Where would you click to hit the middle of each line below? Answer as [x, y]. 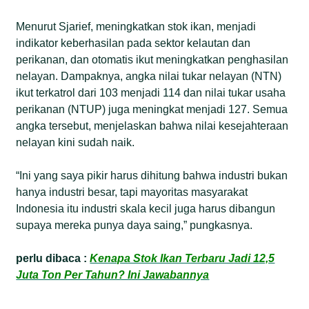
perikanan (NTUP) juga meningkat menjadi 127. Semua [152, 109]
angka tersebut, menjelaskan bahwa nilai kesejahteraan [152, 126]
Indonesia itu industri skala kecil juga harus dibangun [146, 208]
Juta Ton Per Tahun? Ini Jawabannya [113, 275]
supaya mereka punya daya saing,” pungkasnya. [134, 225]
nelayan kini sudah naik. [76, 142]
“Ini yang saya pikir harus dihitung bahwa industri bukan [152, 175]
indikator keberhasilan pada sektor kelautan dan [133, 43]
